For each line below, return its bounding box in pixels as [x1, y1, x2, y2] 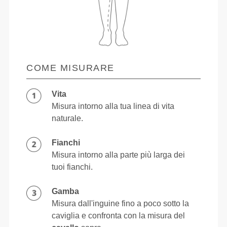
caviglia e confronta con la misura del [52, 211, 185, 220]
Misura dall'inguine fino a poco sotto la [52, 199, 190, 208]
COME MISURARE [26, 62, 115, 73]
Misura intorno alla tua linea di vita [52, 101, 175, 110]
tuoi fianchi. [52, 162, 93, 171]
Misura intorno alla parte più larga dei [52, 150, 185, 159]
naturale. [52, 113, 84, 123]
